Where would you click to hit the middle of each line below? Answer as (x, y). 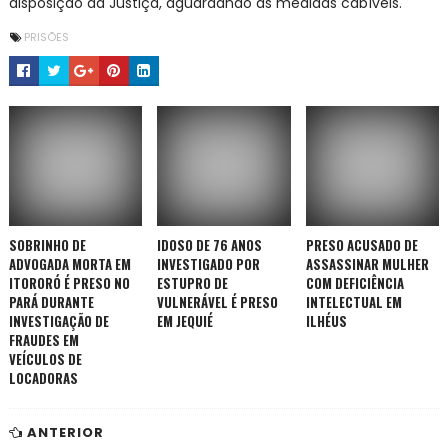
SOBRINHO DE (47, 244)
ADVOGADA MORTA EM (69, 263)
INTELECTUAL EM (353, 301)
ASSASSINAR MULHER (367, 263)
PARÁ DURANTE (51, 301)
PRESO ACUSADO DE (361, 244)
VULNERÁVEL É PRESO (218, 301)
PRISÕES (46, 36)
